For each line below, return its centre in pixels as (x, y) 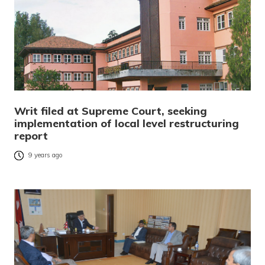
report (31, 136)
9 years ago (46, 155)
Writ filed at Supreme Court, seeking (111, 111)
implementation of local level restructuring (127, 124)
